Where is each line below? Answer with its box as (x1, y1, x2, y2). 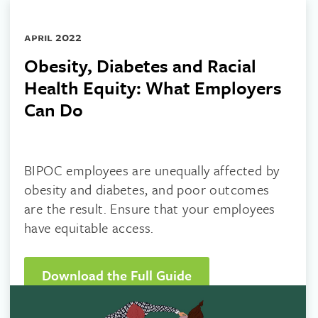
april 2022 (24, 28, 82, 45)
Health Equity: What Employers (24, 75, 282, 101)
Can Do (24, 97, 83, 123)
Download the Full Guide (42, 265, 192, 285)
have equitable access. (24, 218, 154, 237)
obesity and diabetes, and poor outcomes (24, 180, 270, 199)
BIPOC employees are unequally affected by (24, 160, 280, 180)
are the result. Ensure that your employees (24, 199, 275, 218)
